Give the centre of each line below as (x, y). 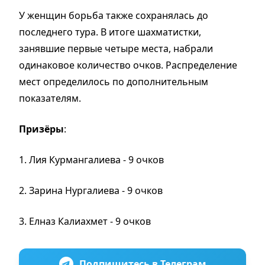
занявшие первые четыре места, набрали (116, 48)
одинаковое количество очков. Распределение (128, 65)
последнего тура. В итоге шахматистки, (110, 32)
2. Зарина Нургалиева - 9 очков (91, 190)
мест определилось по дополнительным (114, 81)
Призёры (41, 129)
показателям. (50, 98)
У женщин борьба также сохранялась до (114, 15)
